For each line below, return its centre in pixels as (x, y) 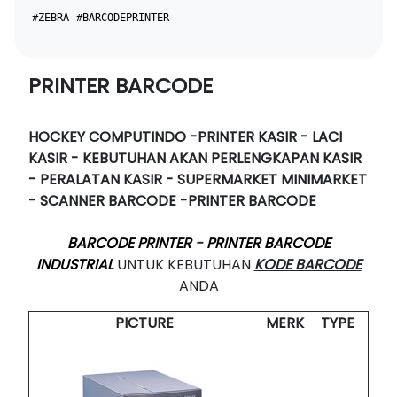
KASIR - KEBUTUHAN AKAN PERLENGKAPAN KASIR (195, 158)
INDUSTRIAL (74, 264)
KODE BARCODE (307, 264)
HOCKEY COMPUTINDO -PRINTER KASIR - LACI (185, 136)
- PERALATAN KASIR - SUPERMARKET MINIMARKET (198, 179)
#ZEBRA (51, 17)
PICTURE (144, 323)
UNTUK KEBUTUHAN (183, 264)
